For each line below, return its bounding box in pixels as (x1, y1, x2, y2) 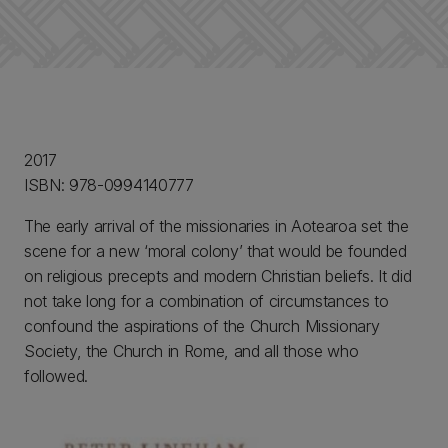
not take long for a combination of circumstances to (24, 291, 389, 311)
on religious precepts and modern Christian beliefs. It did (24, 266, 412, 286)
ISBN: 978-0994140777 (24, 175, 199, 195)
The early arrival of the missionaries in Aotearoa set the (24, 216, 409, 236)
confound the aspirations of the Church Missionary (24, 316, 380, 336)
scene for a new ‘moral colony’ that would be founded (24, 241, 407, 261)
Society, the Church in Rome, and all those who (24, 341, 359, 361)
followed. (24, 366, 89, 386)
